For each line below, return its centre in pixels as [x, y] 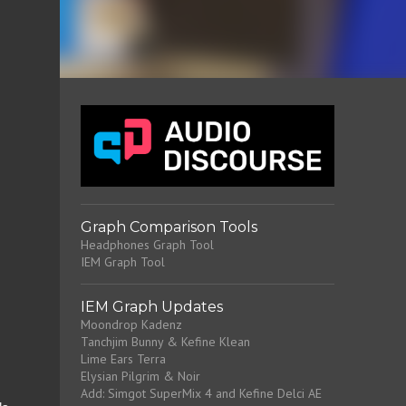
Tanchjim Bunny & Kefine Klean [165, 342]
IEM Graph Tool [122, 262]
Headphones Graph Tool [147, 245]
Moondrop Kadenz [131, 324]
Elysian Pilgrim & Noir [140, 376]
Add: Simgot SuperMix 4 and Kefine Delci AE [201, 393]
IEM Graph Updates [151, 307]
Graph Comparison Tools [169, 227]
